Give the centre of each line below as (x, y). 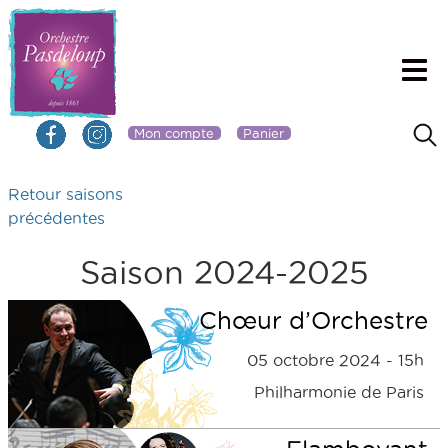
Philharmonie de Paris (339, 392)
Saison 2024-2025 (224, 272)
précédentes (56, 218)
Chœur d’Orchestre (313, 320)
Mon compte (174, 133)
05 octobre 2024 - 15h (335, 360)
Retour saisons (65, 194)
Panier (264, 133)
